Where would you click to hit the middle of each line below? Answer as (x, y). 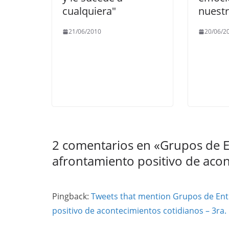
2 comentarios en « (106, 145)
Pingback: (72, 196)
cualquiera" (89, 11)
